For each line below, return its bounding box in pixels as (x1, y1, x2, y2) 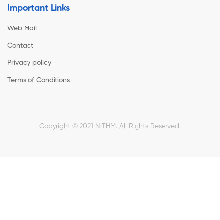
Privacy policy (7, 59, 51, 67)
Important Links (7, 4, 70, 13)
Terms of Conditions (7, 77, 70, 84)
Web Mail (7, 25, 37, 32)
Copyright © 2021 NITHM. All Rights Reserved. (39, 123, 181, 130)
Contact (7, 42, 33, 50)
